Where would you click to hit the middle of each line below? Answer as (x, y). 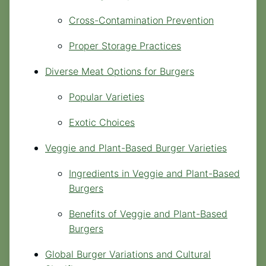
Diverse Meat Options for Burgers (120, 71)
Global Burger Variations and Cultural (128, 254)
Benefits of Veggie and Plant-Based (148, 213)
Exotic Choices (102, 122)
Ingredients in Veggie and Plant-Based (154, 173)
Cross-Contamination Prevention (141, 20)
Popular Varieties (107, 96)
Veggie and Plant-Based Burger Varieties (136, 148)
